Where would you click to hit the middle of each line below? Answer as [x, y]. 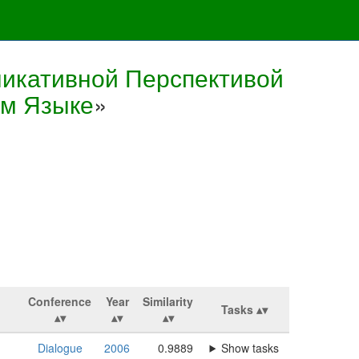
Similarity [168, 301]
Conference [60, 301]
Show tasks [250, 347]
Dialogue [60, 347]
